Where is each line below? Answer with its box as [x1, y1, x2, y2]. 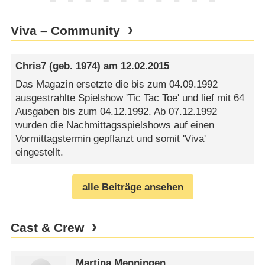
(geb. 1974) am [46, 60, 121, 72]
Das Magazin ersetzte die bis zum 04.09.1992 [15, 79, 218, 91]
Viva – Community [10, 24, 120, 38]
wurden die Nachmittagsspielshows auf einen [15, 119, 215, 131]
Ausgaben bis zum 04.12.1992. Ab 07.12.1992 [15, 106, 218, 118]
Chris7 [15, 60, 47, 72]
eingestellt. [15, 147, 64, 159]
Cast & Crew [10, 221, 84, 235]
